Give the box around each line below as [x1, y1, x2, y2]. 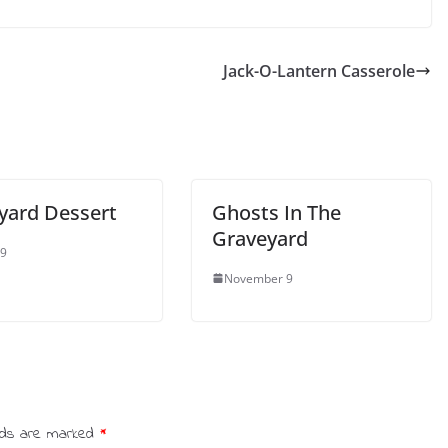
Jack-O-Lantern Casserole [223, 59, 415, 82]
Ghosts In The [212, 198, 341, 226]
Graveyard [212, 224, 308, 252]
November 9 [224, 269, 293, 287]
